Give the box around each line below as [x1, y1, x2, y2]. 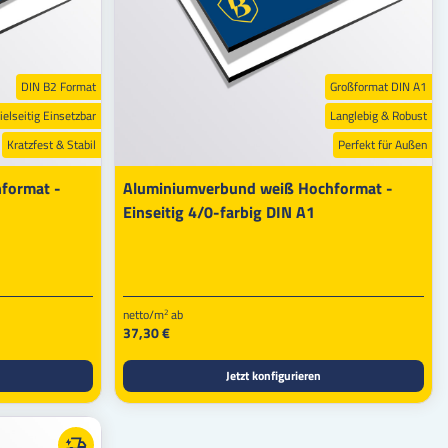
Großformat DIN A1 [330, 76, 427, 96]
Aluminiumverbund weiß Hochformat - [122, 175, 393, 200]
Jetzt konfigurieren [225, 365, 321, 385]
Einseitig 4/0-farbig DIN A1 [122, 199, 315, 224]
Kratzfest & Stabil [6, 134, 96, 154]
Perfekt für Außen [338, 134, 427, 154]
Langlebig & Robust [330, 105, 427, 125]
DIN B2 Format [20, 76, 96, 96]
